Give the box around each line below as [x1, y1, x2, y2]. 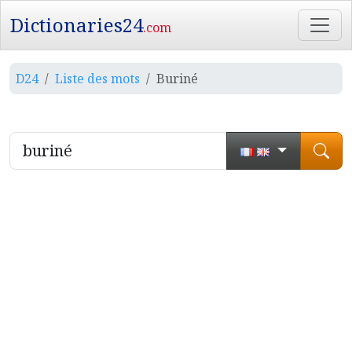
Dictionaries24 [10, 12, 143, 38]
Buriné [156, 70, 198, 87]
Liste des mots [55, 70, 140, 87]
